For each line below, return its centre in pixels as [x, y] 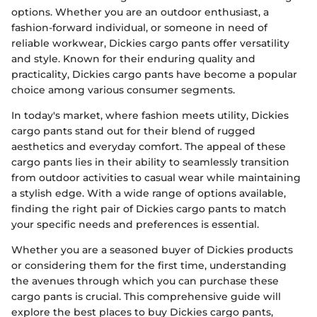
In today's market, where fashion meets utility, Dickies [150, 115]
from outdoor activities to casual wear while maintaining [156, 177]
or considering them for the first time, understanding [149, 265]
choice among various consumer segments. [123, 90]
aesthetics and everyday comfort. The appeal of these [149, 146]
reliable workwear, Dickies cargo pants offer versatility [150, 43]
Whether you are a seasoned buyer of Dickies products [152, 249]
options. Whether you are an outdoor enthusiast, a [140, 12]
